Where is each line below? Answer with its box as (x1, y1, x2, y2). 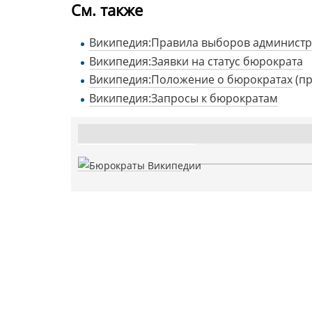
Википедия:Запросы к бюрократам (88, 90, 278, 106)
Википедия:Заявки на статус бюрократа (88, 53, 303, 69)
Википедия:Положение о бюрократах (88, 72, 292, 88)
